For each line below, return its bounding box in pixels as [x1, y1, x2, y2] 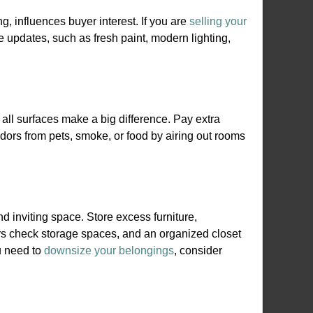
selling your [189, 15, 247, 27]
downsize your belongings [44, 245, 174, 256]
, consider [174, 245, 222, 256]
